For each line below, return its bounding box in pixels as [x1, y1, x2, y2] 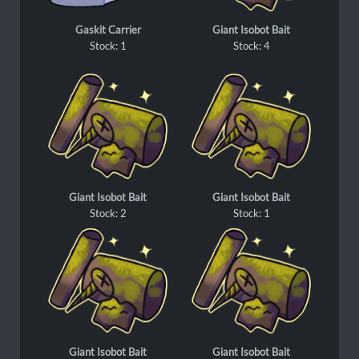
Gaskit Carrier [75, 23, 141, 36]
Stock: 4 [232, 39, 270, 52]
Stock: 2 [89, 207, 127, 220]
